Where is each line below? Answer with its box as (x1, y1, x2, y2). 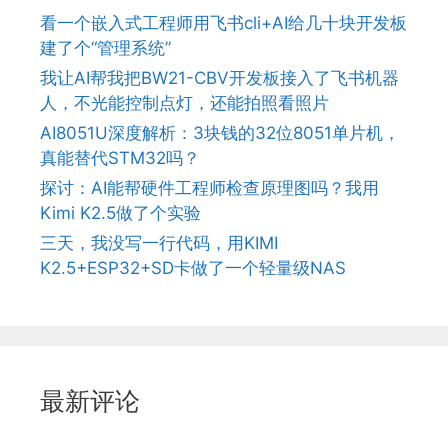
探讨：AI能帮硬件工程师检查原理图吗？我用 (40, 178, 379, 198)
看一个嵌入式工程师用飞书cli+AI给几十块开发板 (40, 13, 407, 33)
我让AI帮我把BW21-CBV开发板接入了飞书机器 (40, 68, 399, 88)
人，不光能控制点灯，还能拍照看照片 (40, 93, 329, 113)
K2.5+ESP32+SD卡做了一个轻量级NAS (40, 258, 346, 278)
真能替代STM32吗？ (40, 148, 200, 168)
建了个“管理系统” (40, 38, 171, 58)
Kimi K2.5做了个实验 (40, 203, 201, 223)
